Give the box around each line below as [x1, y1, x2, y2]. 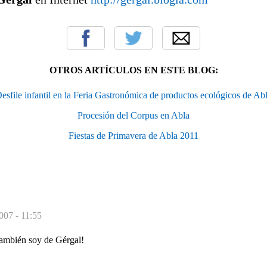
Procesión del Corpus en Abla [77, 110, 190, 120]
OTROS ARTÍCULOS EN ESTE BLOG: [49, 64, 218, 75]
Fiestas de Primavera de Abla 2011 [69, 130, 198, 141]
